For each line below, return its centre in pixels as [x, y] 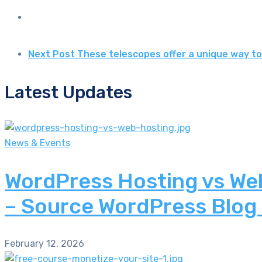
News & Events [37, 143]
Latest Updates [68, 93]
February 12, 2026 [44, 244]
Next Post [51, 54]
